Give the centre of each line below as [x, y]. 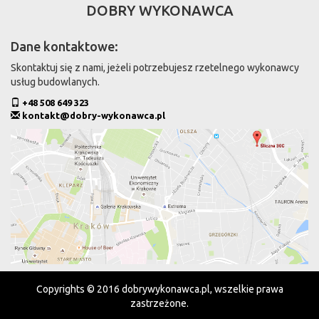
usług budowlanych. [55, 82]
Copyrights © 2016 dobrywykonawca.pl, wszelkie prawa [159, 289]
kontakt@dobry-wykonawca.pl [94, 115]
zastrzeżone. [159, 304]
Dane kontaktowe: [64, 46]
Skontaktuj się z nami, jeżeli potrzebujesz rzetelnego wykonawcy [155, 68]
